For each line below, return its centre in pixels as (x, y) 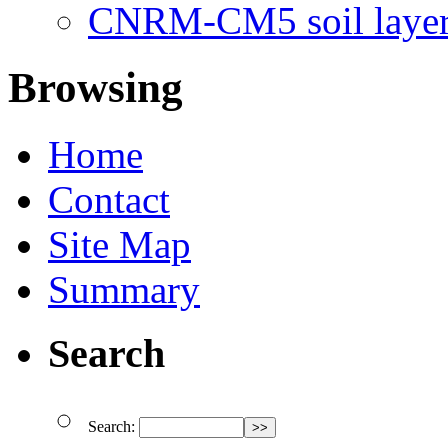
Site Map (119, 244)
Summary (124, 289)
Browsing (95, 87)
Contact (109, 199)
